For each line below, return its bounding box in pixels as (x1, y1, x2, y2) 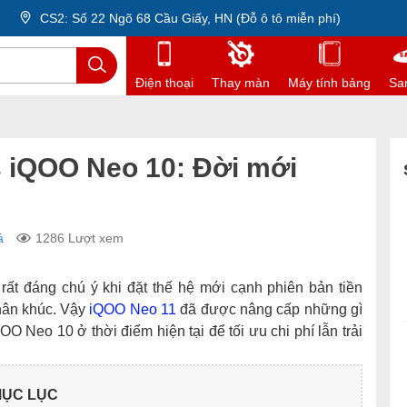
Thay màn (212, 75, 270, 90)
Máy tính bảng (288, 75, 371, 90)
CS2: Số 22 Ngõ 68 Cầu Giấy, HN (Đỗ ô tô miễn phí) (36, 11, 341, 25)
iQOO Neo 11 (89, 302, 177, 317)
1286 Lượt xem (35, 231, 124, 245)
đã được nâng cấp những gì (176, 302, 363, 317)
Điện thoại (135, 75, 194, 90)
